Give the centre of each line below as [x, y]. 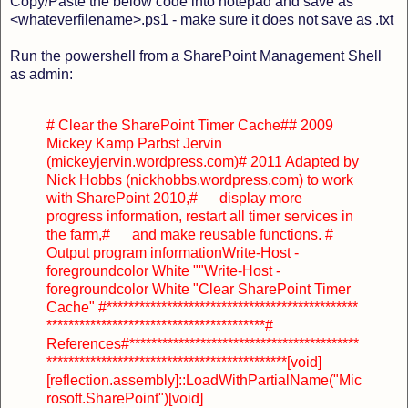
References [84, 343]
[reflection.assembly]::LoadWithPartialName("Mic [204, 380]
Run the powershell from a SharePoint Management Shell [196, 56]
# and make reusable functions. [212, 234]
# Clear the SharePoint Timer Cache [163, 125]
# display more [246, 198]
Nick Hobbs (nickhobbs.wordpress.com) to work [200, 179]
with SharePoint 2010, [118, 198]
